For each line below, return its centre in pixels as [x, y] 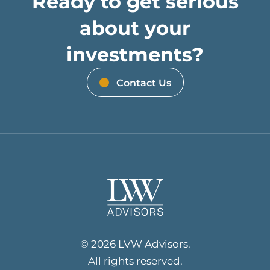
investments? [135, 54]
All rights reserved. [135, 261]
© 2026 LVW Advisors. [135, 244]
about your [135, 28]
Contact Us [143, 83]
